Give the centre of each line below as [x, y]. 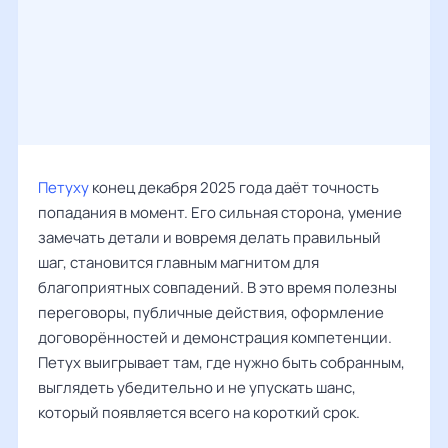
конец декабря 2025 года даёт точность [234, 187]
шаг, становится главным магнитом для [178, 262]
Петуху [63, 187]
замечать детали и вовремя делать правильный [209, 237]
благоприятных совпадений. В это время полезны [217, 287]
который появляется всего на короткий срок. [199, 412]
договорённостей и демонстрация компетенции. [215, 337]
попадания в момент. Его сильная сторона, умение [220, 212]
